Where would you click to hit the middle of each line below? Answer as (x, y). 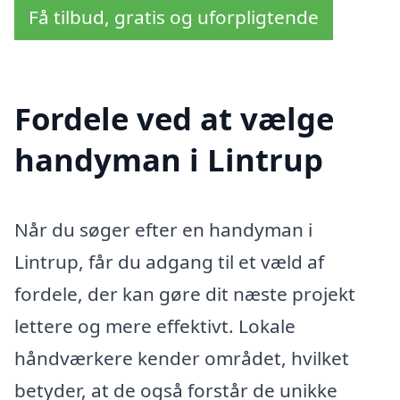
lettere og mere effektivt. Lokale (155, 325)
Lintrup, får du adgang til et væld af (169, 261)
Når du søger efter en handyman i (163, 229)
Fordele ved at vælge (174, 118)
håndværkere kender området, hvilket (182, 358)
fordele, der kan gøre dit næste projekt (185, 293)
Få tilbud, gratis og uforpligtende (174, 17)
